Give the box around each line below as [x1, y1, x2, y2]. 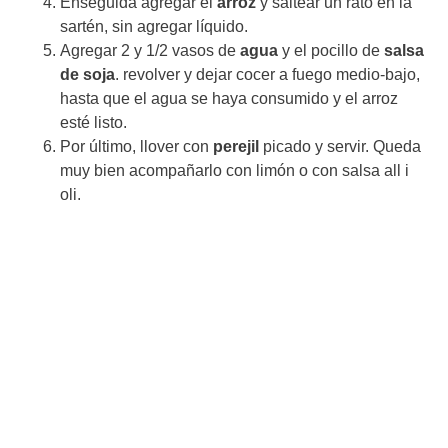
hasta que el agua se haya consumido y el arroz [60, 89, 398, 107]
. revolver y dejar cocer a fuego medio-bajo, [115, 65, 420, 83]
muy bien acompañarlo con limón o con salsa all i [60, 161, 409, 179]
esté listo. [60, 113, 127, 131]
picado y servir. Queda [259, 137, 421, 155]
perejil [213, 137, 259, 155]
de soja [60, 65, 115, 83]
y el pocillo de [278, 41, 384, 59]
